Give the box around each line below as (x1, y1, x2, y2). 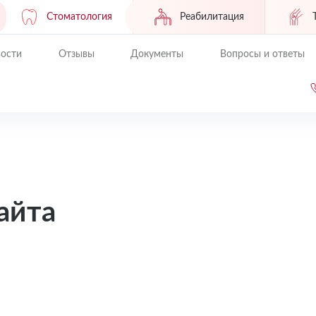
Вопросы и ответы (220, 49, 305, 59)
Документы (130, 49, 184, 59)
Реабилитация (179, 11, 244, 22)
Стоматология (46, 11, 112, 22)
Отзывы (58, 49, 95, 59)
